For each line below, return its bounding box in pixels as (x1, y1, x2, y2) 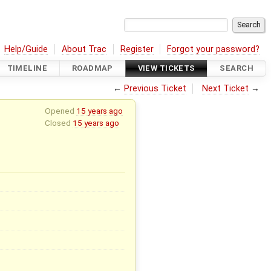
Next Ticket (202, 83, 249, 94)
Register (120, 44, 154, 54)
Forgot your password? (167, 44, 260, 54)
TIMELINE (7, 64, 48, 73)
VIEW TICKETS (137, 64, 195, 73)
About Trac (62, 44, 107, 54)
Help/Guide (4, 44, 48, 54)
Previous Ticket (123, 83, 186, 94)
